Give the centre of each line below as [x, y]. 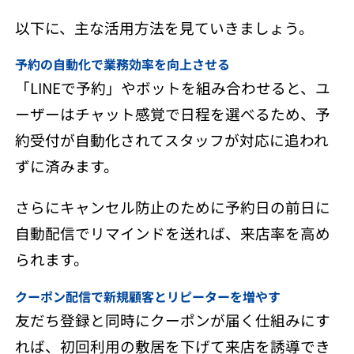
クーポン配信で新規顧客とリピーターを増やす [147, 296]
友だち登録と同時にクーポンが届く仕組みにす [172, 319]
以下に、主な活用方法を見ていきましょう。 [164, 27]
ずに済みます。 [66, 166]
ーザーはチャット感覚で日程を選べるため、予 [172, 114]
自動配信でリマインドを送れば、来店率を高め [172, 232]
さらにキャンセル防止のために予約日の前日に [172, 206]
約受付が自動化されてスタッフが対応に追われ [171, 140]
